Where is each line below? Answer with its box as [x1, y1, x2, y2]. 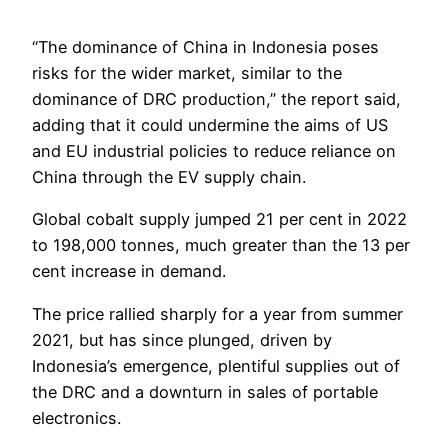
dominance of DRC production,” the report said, [32, 89, 401, 110]
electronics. [32, 407, 121, 428]
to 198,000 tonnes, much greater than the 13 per [32, 235, 410, 256]
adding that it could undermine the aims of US [32, 115, 388, 136]
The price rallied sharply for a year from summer [32, 303, 403, 324]
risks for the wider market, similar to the [32, 63, 342, 84]
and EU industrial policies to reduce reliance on [32, 141, 396, 162]
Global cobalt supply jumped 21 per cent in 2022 [32, 209, 407, 230]
